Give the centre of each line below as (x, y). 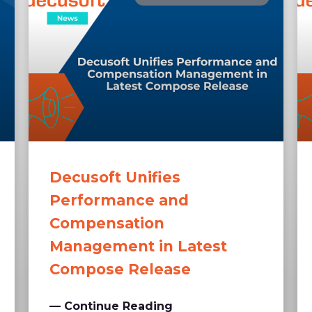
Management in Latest (138, 247)
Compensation (107, 224)
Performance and (119, 201)
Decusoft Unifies (115, 178)
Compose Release (120, 270)
